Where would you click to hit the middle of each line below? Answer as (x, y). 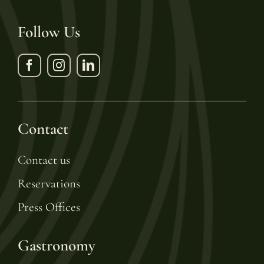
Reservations (49, 184)
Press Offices (49, 207)
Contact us (44, 160)
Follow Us (49, 32)
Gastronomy (56, 246)
